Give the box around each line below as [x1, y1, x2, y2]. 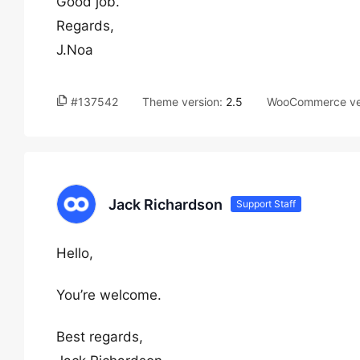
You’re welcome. [56, 287, 162, 303]
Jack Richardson [108, 195, 223, 213]
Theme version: [142, 95, 226, 108]
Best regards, [56, 329, 143, 345]
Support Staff [236, 198, 296, 210]
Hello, [56, 245, 93, 261]
